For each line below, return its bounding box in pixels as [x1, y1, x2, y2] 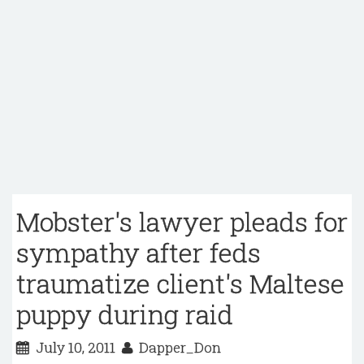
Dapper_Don [132, 338, 221, 357]
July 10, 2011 [29, 338, 122, 357]
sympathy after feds [16, 235, 261, 270]
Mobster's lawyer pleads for [16, 204, 348, 239]
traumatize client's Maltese [16, 266, 344, 301]
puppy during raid [16, 297, 233, 331]
